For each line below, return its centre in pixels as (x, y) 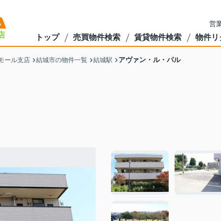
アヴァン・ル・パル (149, 60)
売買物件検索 (96, 37)
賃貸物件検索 (158, 37)
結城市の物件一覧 (62, 60)
